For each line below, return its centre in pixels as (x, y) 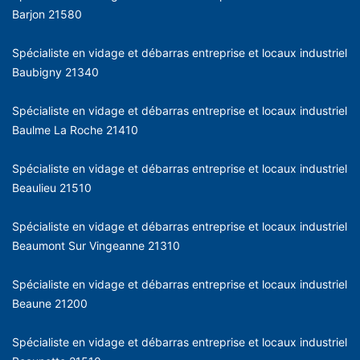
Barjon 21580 (47, 14)
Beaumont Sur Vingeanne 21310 (96, 245)
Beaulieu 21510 (52, 187)
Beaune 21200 (50, 303)
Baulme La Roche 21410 (75, 129)
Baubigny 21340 (55, 72)
